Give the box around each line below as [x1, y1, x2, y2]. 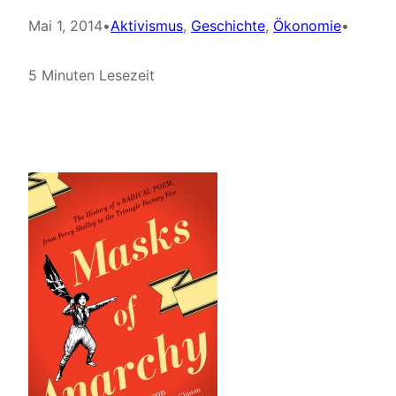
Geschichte [191, 17, 265, 34]
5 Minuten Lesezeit [28, 66, 155, 84]
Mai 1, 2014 [28, 17, 103, 34]
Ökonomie [273, 17, 341, 34]
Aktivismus [110, 17, 183, 34]
